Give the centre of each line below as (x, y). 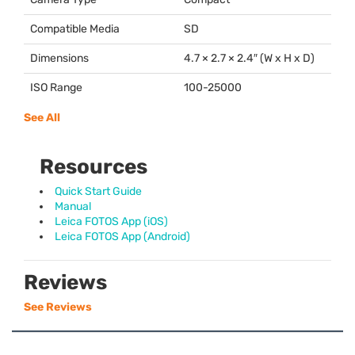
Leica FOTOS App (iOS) (111, 221)
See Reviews (58, 307)
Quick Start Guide (98, 191)
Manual (73, 206)
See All (42, 117)
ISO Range (56, 87)
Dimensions (59, 58)
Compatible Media (75, 29)
